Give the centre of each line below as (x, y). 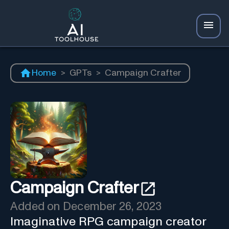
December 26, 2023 (112, 207)
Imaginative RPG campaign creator (108, 222)
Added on (37, 207)
